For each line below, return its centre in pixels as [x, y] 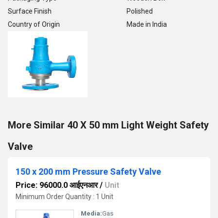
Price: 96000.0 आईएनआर [57, 185]
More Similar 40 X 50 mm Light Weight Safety [108, 125]
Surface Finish [30, 11]
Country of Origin [34, 24]
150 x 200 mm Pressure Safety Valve [88, 172]
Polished [140, 11]
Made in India [147, 24]
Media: [91, 213]
